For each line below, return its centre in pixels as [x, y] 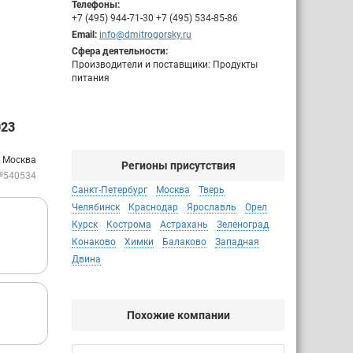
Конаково [94, 242]
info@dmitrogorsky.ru [145, 35]
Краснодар [153, 207]
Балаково [184, 242]
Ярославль [212, 207]
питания [91, 78]
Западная [237, 242]
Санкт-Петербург [110, 190]
